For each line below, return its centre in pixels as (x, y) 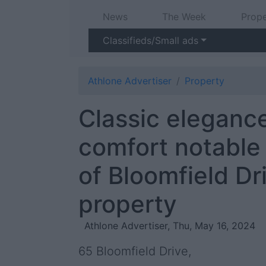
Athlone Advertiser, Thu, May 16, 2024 (170, 226)
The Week (184, 17)
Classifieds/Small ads (151, 40)
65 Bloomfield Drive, (135, 251)
